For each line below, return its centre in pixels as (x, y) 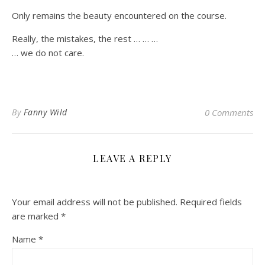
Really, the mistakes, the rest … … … (85, 38)
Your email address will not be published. (95, 202)
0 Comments (229, 112)
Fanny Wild (45, 112)
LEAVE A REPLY (132, 158)
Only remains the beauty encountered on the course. (119, 15)
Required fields (211, 202)
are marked (36, 216)
